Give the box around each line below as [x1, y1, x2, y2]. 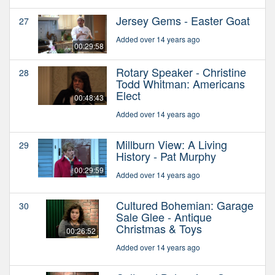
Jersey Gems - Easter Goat [116, 12, 250, 28]
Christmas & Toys [116, 220, 202, 236]
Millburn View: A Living [116, 136, 227, 152]
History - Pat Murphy [116, 147, 216, 164]
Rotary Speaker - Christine [116, 63, 246, 80]
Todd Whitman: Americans [116, 75, 245, 91]
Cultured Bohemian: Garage [116, 196, 254, 213]
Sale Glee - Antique [116, 208, 212, 225]
